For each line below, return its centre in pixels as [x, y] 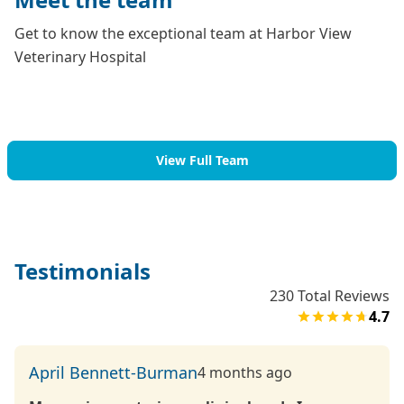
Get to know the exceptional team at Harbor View [183, 34]
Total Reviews [342, 296]
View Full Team [202, 161]
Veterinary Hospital [80, 57]
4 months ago [245, 373]
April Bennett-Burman [113, 373]
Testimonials [83, 271]
